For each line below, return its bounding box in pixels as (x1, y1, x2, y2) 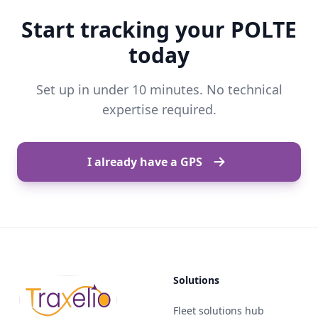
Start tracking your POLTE (21, 15, 297, 44)
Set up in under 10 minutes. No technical (35, 81, 283, 98)
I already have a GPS (87, 154, 202, 170)
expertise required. (102, 101, 216, 118)
